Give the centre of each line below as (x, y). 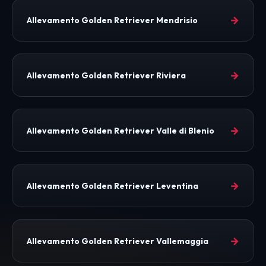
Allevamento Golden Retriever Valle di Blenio (121, 130)
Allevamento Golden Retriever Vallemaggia (118, 241)
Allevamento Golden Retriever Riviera (106, 75)
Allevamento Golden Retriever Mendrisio (112, 20)
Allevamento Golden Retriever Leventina (113, 186)
